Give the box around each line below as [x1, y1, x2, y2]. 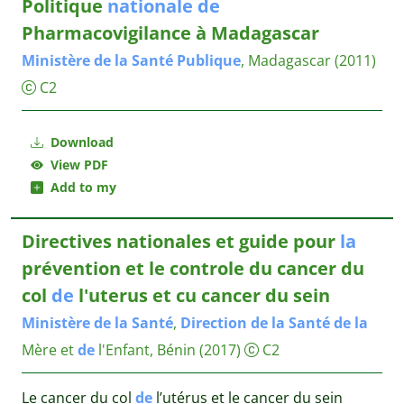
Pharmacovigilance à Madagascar [22, 21, 319, 45]
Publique [177, 50, 241, 70]
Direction [180, 313, 247, 333]
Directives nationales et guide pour [22, 229, 340, 253]
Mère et [22, 340, 78, 360]
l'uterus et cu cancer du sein [74, 283, 330, 308]
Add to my [43, 179, 116, 196]
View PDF [43, 156, 108, 173]
